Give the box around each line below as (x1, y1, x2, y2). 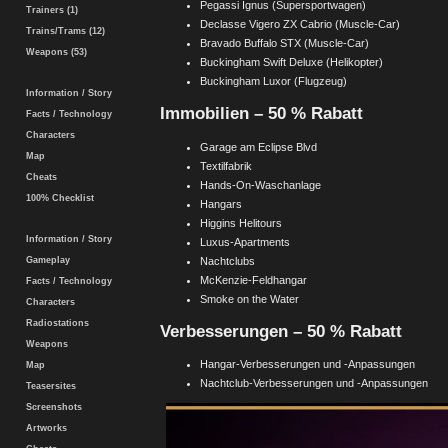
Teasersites (20, 381, 76, 391)
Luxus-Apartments (200, 235, 290, 248)
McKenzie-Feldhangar (200, 273, 307, 286)
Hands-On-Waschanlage (200, 178, 321, 191)
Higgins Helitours (200, 216, 282, 229)
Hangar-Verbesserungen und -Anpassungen (200, 358, 415, 371)
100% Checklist (20, 193, 94, 203)
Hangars (200, 197, 242, 210)
